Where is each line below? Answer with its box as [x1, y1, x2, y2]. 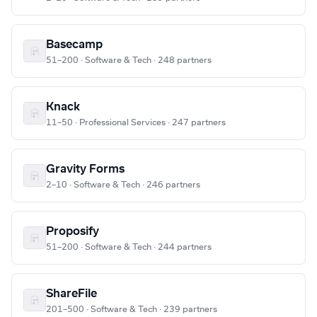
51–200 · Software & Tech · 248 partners [46, 56, 212, 65]
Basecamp [46, 39, 103, 51]
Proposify [46, 226, 99, 238]
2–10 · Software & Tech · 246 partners [46, 180, 200, 190]
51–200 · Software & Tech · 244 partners [46, 243, 212, 252]
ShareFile [46, 288, 97, 300]
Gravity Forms [46, 163, 125, 175]
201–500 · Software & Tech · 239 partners [46, 305, 217, 314]
